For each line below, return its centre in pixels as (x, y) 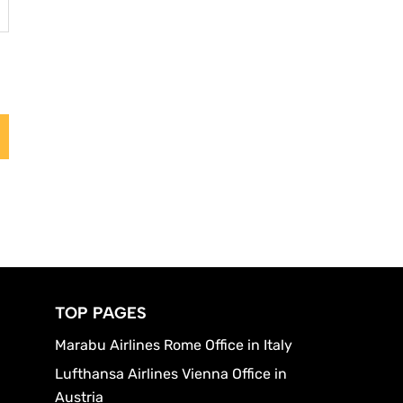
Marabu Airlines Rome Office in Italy (174, 345)
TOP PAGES (101, 313)
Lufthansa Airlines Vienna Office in (171, 374)
